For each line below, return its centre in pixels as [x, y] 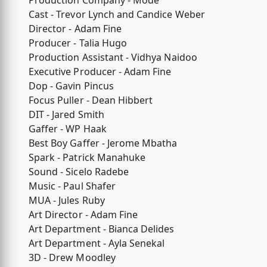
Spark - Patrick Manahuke [87, 158]
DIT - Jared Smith [66, 115]
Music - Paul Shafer [72, 186]
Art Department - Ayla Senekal [97, 243]
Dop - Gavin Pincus [71, 86]
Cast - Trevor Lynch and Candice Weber [117, 15]
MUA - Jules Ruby [66, 201]
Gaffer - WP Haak [67, 129]
